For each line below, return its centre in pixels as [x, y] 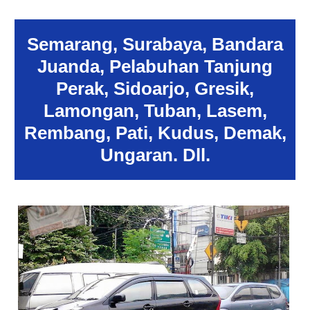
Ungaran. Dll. [155, 155]
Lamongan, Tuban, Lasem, [155, 111]
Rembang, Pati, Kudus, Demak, [155, 133]
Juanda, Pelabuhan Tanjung [155, 67]
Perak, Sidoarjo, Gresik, [155, 89]
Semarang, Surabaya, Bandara [155, 45]
